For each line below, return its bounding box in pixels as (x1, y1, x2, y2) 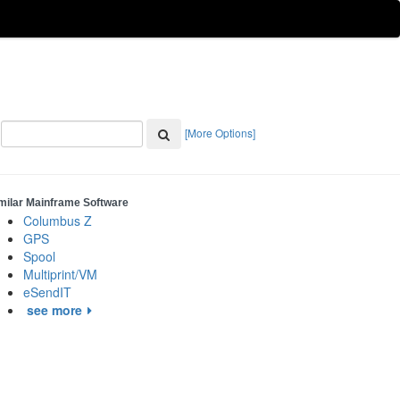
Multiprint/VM (23, 265, 97, 283)
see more (27, 301, 82, 319)
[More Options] (185, 124, 255, 140)
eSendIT (23, 283, 71, 301)
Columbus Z (23, 212, 92, 229)
